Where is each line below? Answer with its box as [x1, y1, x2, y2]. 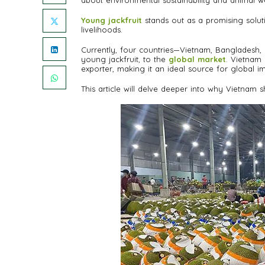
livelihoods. [81, 25, 122, 35]
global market [169, 54, 226, 64]
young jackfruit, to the [81, 54, 169, 64]
